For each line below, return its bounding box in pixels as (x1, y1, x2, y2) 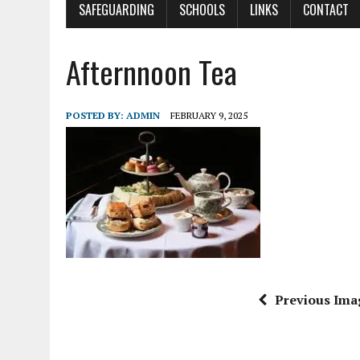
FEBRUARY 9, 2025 (170, 109, 247, 122)
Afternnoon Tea (66, 49, 237, 95)
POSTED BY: (66, 109, 126, 122)
